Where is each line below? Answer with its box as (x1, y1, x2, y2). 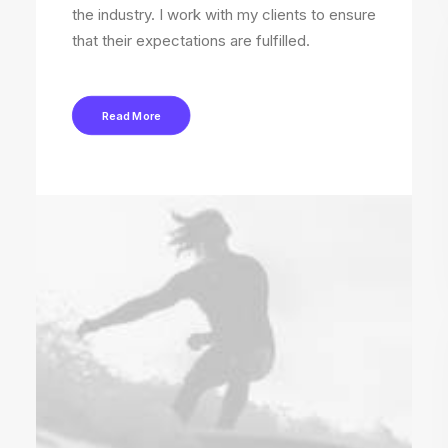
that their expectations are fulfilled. (72, 31, 310, 50)
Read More (101, 108, 162, 123)
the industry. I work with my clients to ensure (72, 5, 376, 24)
